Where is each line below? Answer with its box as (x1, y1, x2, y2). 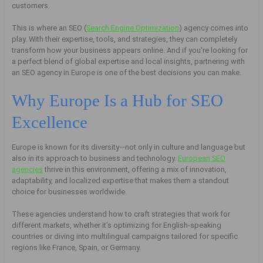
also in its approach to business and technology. (12, 153, 178, 163)
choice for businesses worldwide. (12, 187, 127, 196)
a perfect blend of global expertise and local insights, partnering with (12, 57, 245, 66)
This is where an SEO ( (12, 23, 87, 33)
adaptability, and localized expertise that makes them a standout (12, 176, 230, 185)
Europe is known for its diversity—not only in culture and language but (12, 142, 246, 151)
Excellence (12, 112, 88, 131)
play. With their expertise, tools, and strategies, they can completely (12, 35, 238, 44)
